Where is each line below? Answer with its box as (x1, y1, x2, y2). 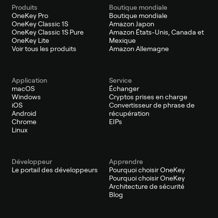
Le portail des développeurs (12, 165, 98, 174)
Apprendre (109, 157, 143, 165)
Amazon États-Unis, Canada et (109, 28, 204, 36)
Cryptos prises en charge (109, 92, 187, 101)
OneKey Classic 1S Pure (12, 28, 84, 36)
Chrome (12, 117, 36, 126)
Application (12, 76, 47, 84)
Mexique (109, 36, 136, 44)
